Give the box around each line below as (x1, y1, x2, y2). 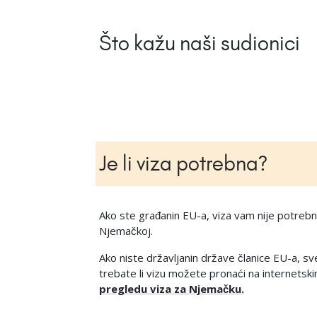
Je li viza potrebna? (98, 151, 267, 177)
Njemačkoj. (98, 224, 153, 238)
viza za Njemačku (149, 282, 241, 296)
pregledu (98, 282, 150, 296)
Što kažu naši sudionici (98, 30, 300, 57)
